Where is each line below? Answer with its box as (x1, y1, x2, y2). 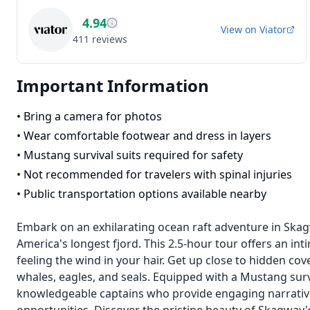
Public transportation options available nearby (24, 186, 266, 201)
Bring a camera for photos (24, 109, 162, 124)
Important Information (17, 74, 209, 97)
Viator (259, 23, 286, 36)
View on (220, 23, 259, 36)
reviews (92, 33, 127, 46)
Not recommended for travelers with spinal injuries (24, 167, 292, 182)
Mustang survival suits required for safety (24, 147, 243, 163)
